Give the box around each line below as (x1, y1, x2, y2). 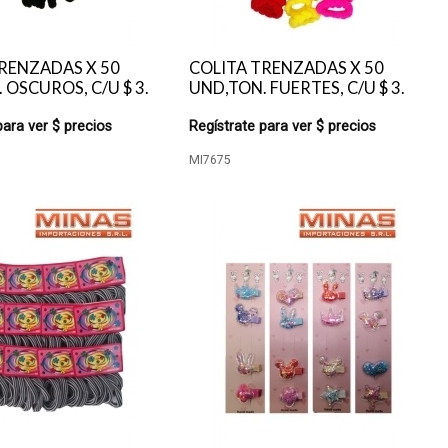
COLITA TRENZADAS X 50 (189, 58, 385, 78)
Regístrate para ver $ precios (189, 118, 377, 135)
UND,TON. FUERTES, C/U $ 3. (189, 78, 406, 98)
